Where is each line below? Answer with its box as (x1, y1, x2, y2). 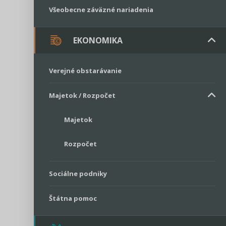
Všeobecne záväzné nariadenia (49, 5, 153, 14)
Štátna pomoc (49, 193, 97, 203)
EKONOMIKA (73, 34, 123, 46)
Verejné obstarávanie (49, 66, 122, 75)
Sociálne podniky (49, 168, 107, 178)
